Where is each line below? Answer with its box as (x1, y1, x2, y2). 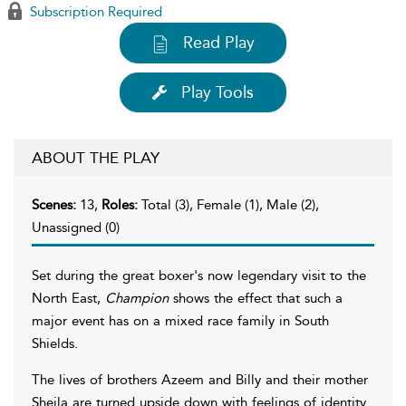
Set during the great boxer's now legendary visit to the (32, 266, 366, 284)
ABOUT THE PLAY (32, 148, 159, 167)
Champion (105, 289, 173, 306)
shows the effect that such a (173, 289, 343, 306)
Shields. (32, 334, 78, 352)
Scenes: (32, 196, 80, 213)
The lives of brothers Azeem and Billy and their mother (32, 371, 368, 388)
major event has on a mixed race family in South (32, 312, 329, 329)
